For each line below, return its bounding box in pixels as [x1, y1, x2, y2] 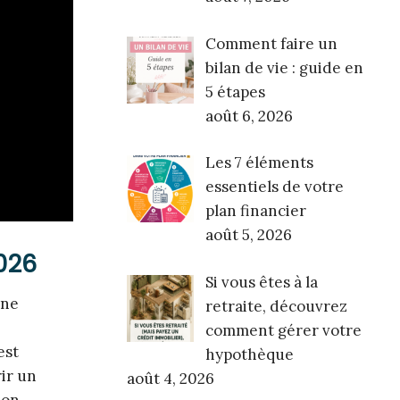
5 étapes [204, 81, 265, 102]
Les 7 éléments [204, 153, 313, 173]
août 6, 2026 [204, 105, 293, 126]
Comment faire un [204, 33, 337, 54]
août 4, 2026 [127, 368, 214, 388]
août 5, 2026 [204, 225, 292, 246]
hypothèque [204, 344, 294, 364]
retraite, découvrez [204, 296, 347, 316]
